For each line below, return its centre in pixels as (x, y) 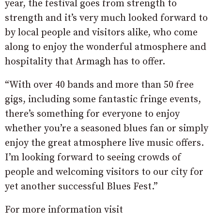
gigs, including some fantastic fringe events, (103, 99)
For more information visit (64, 210)
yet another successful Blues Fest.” (81, 186)
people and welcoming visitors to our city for (104, 172)
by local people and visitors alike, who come (101, 32)
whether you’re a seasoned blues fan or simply (107, 128)
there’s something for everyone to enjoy (92, 114)
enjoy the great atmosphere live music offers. (106, 143)
